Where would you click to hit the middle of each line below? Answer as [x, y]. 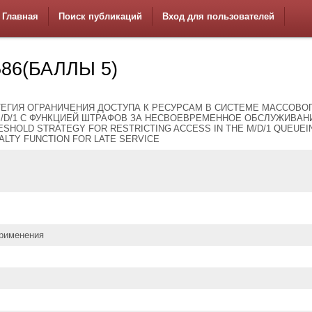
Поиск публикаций [100, 16]
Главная [20, 16]
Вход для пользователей [218, 16]
